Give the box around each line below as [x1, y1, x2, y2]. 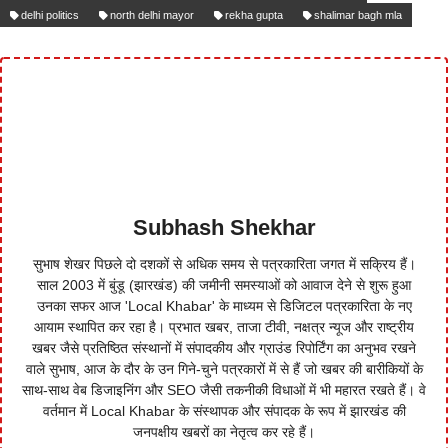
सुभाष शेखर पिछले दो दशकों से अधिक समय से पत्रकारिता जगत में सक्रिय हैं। [32, 256, 416, 273]
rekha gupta [225, 9, 283, 22]
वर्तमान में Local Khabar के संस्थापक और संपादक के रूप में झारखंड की [42, 403, 406, 420]
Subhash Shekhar [132, 215, 316, 241]
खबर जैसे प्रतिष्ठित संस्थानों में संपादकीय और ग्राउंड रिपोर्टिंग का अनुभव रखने [32, 340, 416, 357]
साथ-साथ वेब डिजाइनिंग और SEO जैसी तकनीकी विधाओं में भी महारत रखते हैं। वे [22, 382, 426, 399]
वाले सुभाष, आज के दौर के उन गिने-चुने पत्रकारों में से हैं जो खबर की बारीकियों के [25, 361, 423, 378]
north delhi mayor [110, 9, 194, 22]
